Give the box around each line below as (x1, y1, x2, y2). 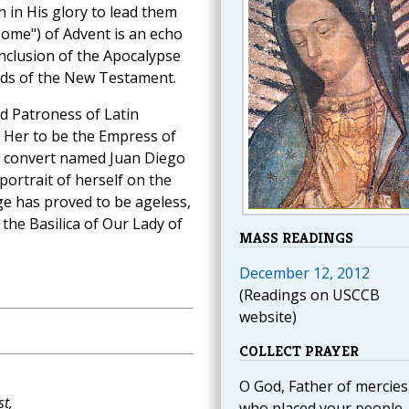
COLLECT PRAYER (238, 341, 359, 361)
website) (238, 307, 297, 327)
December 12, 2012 (238, 263, 370, 283)
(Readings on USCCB (238, 285, 380, 305)
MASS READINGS (238, 228, 353, 247)
